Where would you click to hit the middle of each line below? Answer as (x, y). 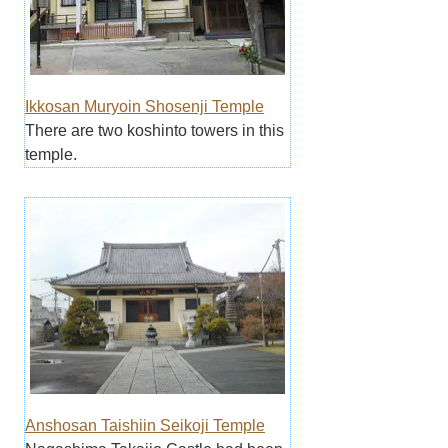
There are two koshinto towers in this (154, 130)
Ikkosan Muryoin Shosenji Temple (144, 106)
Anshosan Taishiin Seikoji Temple (144, 426)
